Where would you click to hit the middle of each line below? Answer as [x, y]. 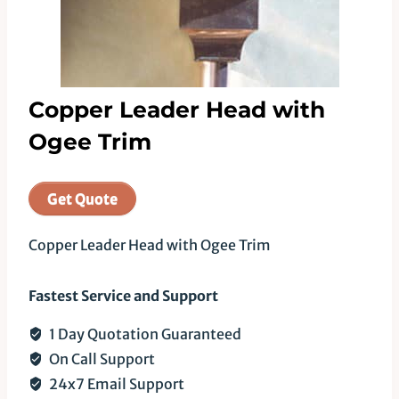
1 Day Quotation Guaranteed [144, 334]
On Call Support [101, 359]
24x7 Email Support [115, 384]
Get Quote [82, 199]
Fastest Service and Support [123, 296]
